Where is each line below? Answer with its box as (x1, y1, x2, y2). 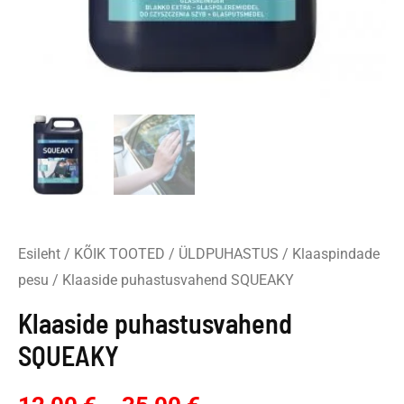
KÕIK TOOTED (74, 244, 165, 262)
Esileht (18, 244, 60, 262)
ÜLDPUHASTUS (179, 244, 279, 262)
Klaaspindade (292, 244, 380, 262)
